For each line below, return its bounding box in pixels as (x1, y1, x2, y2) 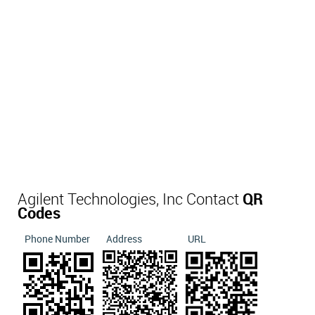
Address (106, 234, 142, 245)
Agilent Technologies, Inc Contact (18, 192, 243, 208)
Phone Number (25, 234, 90, 245)
